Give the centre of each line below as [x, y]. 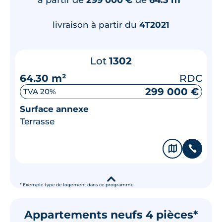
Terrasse [37, 121]
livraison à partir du [96, 25]
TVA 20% [40, 91]
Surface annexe [54, 109]
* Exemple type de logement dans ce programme [77, 185]
